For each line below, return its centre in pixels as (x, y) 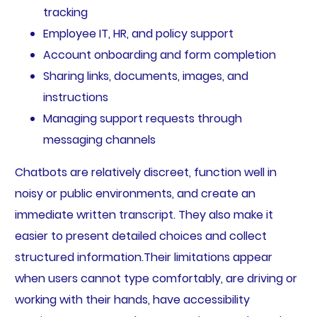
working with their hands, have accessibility (132, 300)
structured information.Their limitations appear (143, 258)
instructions (75, 98)
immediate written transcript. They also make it (144, 215)
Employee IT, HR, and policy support (138, 34)
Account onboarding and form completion (159, 55)
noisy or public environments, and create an (135, 194)
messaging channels (99, 140)
